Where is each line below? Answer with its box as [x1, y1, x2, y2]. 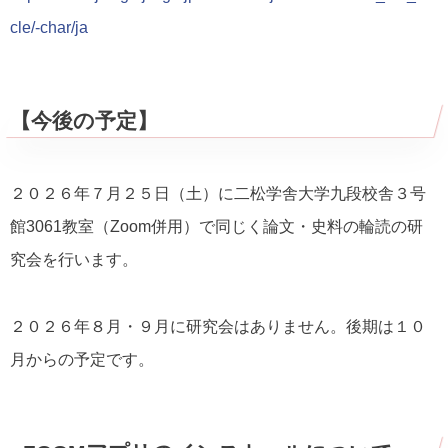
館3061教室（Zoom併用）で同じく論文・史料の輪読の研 [10, 218, 423, 236]
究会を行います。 [10, 251, 138, 269]
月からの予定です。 [10, 350, 154, 368]
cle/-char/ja [10, 19, 88, 37]
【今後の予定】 [10, 109, 158, 133]
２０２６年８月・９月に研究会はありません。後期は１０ [10, 317, 426, 335]
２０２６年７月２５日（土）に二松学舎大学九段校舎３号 [10, 185, 426, 203]
